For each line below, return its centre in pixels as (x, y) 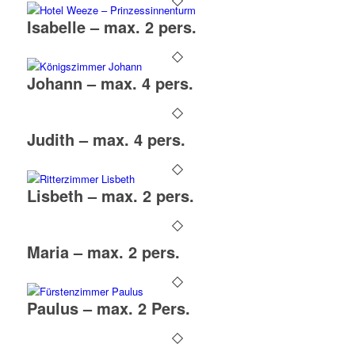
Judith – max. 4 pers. (106, 139)
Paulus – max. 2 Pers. (108, 308)
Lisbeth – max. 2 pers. (110, 196)
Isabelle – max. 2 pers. (111, 27)
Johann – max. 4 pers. (110, 83)
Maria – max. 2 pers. (103, 252)
